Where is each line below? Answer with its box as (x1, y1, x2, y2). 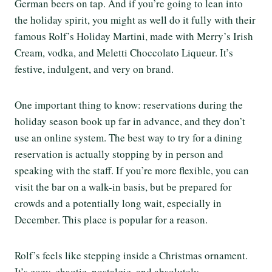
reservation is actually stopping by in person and (15, 146, 223, 161)
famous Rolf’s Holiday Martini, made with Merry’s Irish (15, 29, 253, 43)
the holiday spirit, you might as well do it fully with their (15, 12, 256, 27)
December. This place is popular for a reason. (15, 212, 208, 226)
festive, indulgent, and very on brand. (15, 61, 174, 76)
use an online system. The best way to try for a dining (15, 130, 242, 144)
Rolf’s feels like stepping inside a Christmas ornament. (15, 248, 248, 262)
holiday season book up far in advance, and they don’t (15, 114, 245, 128)
